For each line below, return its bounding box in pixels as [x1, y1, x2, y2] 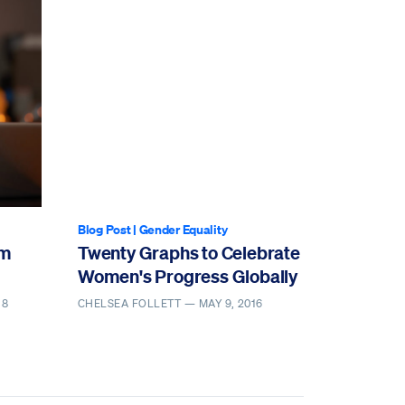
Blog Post [77, 220, 131, 238]
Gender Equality [138, 220, 228, 238]
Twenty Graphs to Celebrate [77, 240, 300, 264]
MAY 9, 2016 [198, 296, 263, 312]
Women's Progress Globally [77, 264, 297, 287]
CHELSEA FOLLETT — [77, 296, 199, 312]
